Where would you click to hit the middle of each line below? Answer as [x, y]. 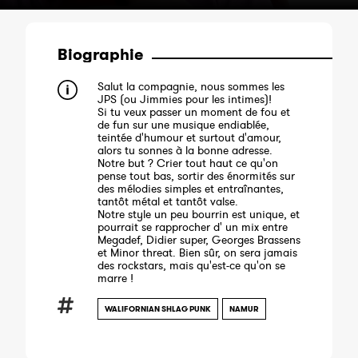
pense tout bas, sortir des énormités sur [196, 176]
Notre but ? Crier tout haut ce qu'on [188, 163]
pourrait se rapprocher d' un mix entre [193, 227]
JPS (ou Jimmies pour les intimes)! [185, 99]
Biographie [101, 54]
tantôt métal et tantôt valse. [168, 201]
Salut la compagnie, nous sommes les [191, 86]
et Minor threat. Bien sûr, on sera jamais [197, 253]
